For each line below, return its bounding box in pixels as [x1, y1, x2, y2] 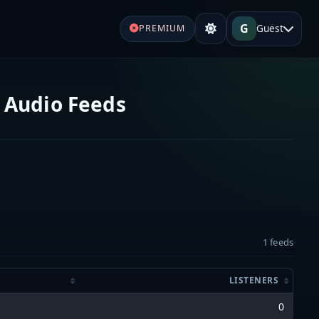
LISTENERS [229, 273, 278, 286]
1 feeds [262, 235, 293, 249]
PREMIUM [138, 22, 185, 35]
